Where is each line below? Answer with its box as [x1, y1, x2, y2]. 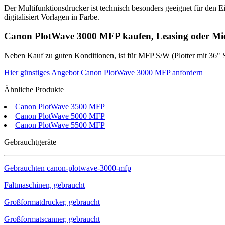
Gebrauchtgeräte [4, 138, 56, 147]
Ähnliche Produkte [4, 85, 64, 94]
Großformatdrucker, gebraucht [4, 198, 100, 207]
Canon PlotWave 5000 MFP [15, 111, 105, 121]
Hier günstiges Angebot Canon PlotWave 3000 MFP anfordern [4, 68, 203, 77]
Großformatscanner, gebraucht [4, 215, 100, 224]
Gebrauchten [4, 164, 47, 173]
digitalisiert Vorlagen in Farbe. [4, 12, 99, 21]
